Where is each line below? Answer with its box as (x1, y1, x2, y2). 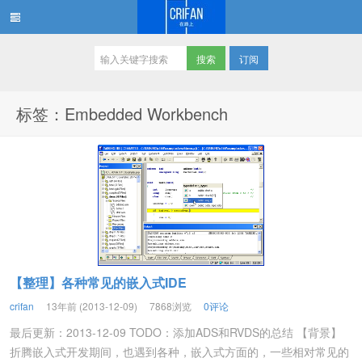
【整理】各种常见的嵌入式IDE (10, 273, 187, 292)
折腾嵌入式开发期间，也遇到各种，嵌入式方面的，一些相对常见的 (10, 343, 349, 360)
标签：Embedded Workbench (16, 102, 228, 125)
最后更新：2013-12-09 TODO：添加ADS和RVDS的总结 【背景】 (10, 324, 342, 340)
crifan (10, 299, 34, 313)
